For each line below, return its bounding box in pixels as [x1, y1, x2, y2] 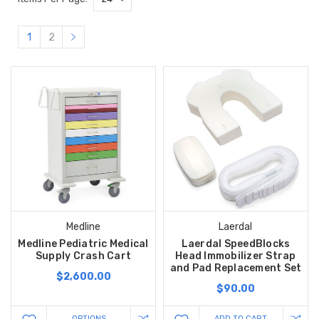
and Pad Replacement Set [169, 262, 302, 275]
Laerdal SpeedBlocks [181, 238, 291, 251]
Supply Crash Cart [35, 250, 132, 263]
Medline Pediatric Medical [18, 238, 149, 251]
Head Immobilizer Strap [175, 250, 296, 263]
